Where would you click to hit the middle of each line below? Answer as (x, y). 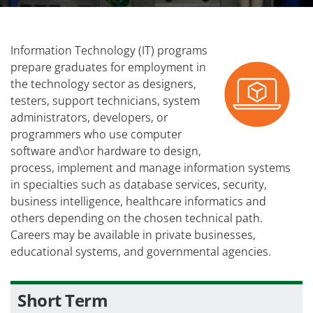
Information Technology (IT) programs (109, 51)
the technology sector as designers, (103, 84)
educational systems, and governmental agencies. (142, 252)
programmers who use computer (96, 134)
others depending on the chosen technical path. (137, 218)
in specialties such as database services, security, (139, 185)
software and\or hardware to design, (106, 151)
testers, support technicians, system (105, 101)
